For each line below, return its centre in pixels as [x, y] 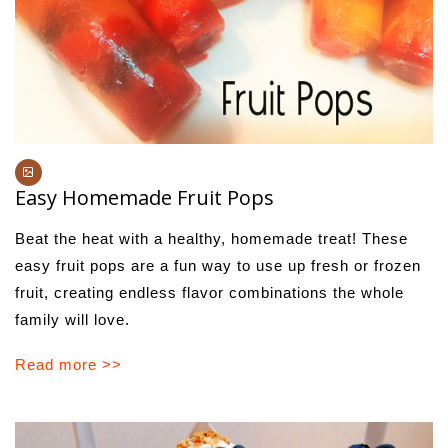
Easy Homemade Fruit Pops [144, 197]
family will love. [72, 319]
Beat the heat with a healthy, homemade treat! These [211, 238]
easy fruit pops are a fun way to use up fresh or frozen [218, 265]
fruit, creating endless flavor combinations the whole [209, 292]
